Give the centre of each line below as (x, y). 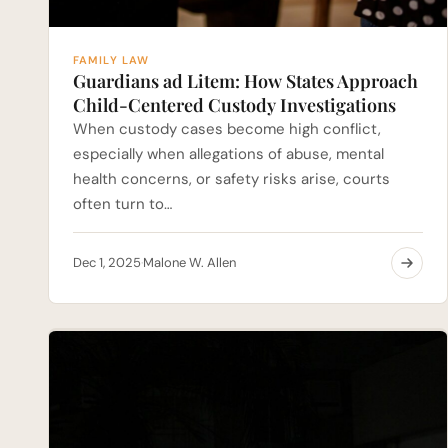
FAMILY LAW (111, 59)
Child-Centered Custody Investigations (234, 104)
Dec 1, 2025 (107, 263)
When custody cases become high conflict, (227, 128)
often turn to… (122, 203)
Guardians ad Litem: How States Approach (245, 80)
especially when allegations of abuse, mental (228, 153)
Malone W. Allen (189, 263)
